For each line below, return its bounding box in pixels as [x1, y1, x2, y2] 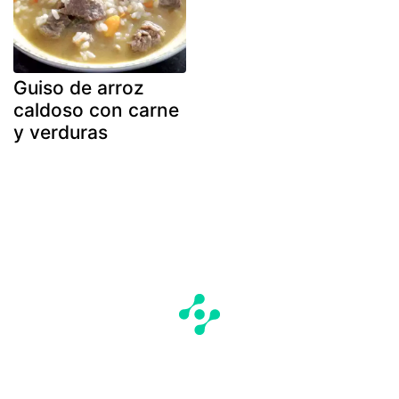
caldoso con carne [13, 99, 179, 122]
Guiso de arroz [13, 77, 144, 100]
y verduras [13, 121, 108, 144]
